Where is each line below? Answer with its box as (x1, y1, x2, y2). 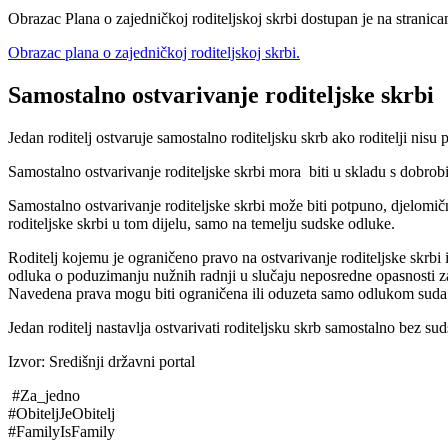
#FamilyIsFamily (8, 422, 115, 440)
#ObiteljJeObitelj (8, 404, 115, 422)
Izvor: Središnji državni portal (8, 352, 195, 370)
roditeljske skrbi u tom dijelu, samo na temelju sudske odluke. (8, 214, 395, 232)
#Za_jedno (8, 386, 80, 404)
